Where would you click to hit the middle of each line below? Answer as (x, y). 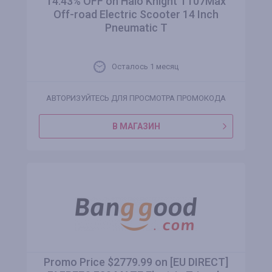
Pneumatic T (136, 28)
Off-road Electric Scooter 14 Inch (136, 14)
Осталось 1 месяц (145, 66)
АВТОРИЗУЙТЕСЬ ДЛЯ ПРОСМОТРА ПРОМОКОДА (136, 98)
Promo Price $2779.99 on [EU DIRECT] (136, 262)
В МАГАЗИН (136, 126)
